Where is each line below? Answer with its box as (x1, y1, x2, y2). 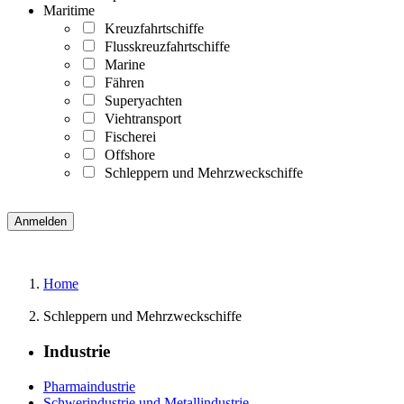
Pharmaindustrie (43, 378, 135, 394)
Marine (97, 57, 145, 73)
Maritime (43, 3, 95, 19)
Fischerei (97, 129, 156, 145)
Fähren (97, 75, 144, 91)
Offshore (97, 147, 155, 163)
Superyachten (97, 93, 182, 109)
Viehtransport (97, 111, 181, 127)
